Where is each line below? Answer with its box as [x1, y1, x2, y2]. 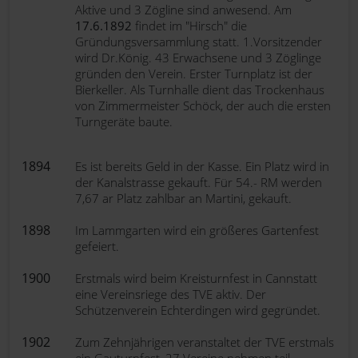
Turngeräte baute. [75, 113, 173, 129]
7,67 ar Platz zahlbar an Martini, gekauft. [75, 190, 292, 206]
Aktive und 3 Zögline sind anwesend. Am [75, 2, 292, 18]
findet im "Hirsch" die [132, 18, 247, 34]
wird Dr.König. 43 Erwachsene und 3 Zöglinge [75, 50, 321, 66]
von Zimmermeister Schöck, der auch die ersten [75, 97, 331, 113]
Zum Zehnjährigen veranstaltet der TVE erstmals [75, 334, 334, 350]
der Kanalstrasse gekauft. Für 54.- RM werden [75, 174, 322, 190]
